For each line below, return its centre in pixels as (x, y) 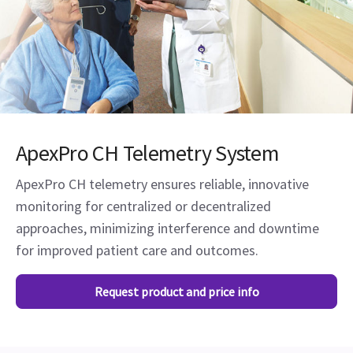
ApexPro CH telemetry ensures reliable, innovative (162, 184)
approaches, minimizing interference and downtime (167, 228)
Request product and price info (176, 292)
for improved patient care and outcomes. (137, 250)
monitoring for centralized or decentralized (143, 206)
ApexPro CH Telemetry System (147, 153)
